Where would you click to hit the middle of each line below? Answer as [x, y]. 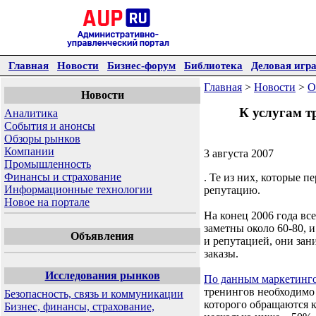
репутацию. [232, 190]
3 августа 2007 [239, 153]
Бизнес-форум [141, 65]
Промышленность [48, 164]
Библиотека [213, 65]
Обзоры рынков [42, 139]
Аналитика [31, 113]
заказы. [221, 254]
